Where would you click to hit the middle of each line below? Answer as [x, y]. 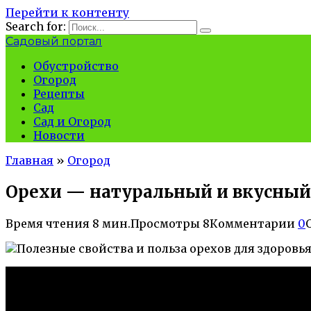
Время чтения [48, 223]
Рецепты [59, 94]
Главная [30, 160]
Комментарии [252, 223]
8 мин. [110, 223]
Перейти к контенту [67, 12]
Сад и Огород [72, 121]
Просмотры [165, 223]
